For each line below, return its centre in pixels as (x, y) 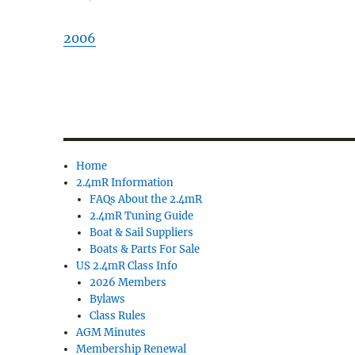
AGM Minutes (111, 333)
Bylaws (107, 300)
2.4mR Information (125, 183)
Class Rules (117, 316)
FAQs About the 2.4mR (145, 200)
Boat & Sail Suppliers (141, 233)
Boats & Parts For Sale (144, 250)
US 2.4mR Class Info (127, 266)
